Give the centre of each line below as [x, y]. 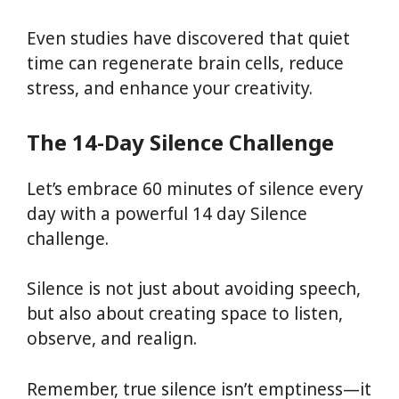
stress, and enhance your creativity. [170, 88]
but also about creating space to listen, [185, 313]
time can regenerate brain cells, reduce [185, 63]
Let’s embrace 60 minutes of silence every [195, 188]
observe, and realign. [112, 338]
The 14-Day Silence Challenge [180, 142]
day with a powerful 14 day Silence [167, 213]
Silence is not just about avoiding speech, [194, 289]
